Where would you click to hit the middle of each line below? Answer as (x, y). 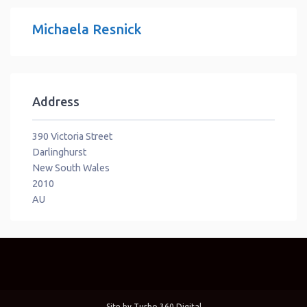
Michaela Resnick (87, 29)
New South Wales (71, 168)
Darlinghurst (59, 152)
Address (56, 102)
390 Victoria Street (72, 136)
